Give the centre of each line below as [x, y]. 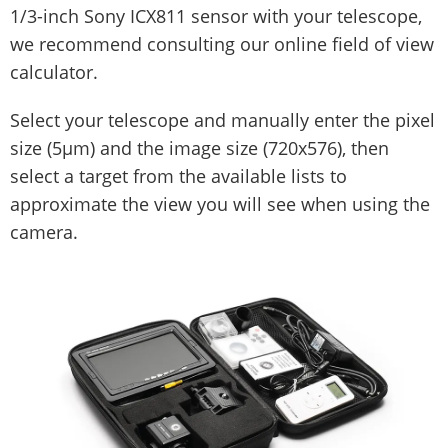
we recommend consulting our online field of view [222, 43]
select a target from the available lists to [178, 175]
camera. [44, 231]
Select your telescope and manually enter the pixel [222, 119]
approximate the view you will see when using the [220, 203]
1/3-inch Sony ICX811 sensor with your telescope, [216, 15]
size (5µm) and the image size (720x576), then [199, 147]
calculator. [54, 71]
